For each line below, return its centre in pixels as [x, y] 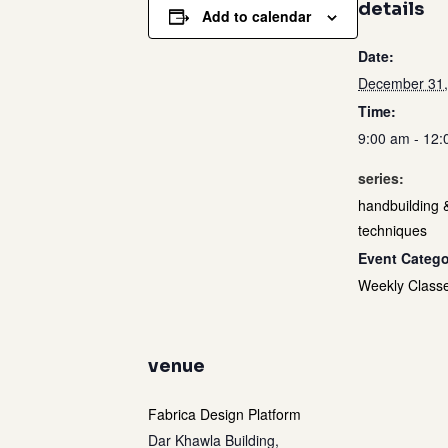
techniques [392, 230]
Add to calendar [256, 16]
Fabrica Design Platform [224, 414]
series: [381, 178]
